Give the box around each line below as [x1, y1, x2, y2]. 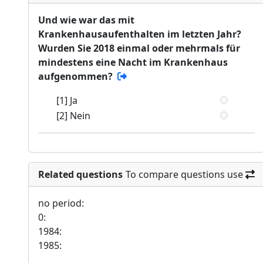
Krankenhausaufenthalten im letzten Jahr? [38, 28, 241, 41]
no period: [38, 197, 84, 210]
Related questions [38, 168, 123, 181]
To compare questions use [126, 168, 244, 181]
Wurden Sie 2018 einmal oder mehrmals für [38, 42, 240, 55]
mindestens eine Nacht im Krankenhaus [38, 56, 228, 69]
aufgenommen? [38, 70, 113, 83]
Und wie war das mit [38, 14, 134, 27]
